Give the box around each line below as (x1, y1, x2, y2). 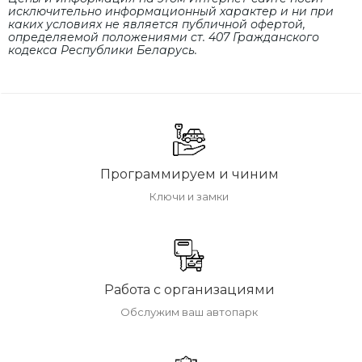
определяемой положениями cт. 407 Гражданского (8, 30, 319, 45)
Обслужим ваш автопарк (120, 305, 258, 319)
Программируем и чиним (99, 166, 279, 183)
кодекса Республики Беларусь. (8, 43, 197, 58)
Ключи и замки (149, 190, 229, 204)
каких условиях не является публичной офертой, (8, 17, 305, 32)
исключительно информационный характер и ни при (8, 4, 334, 19)
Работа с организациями (103, 282, 275, 298)
